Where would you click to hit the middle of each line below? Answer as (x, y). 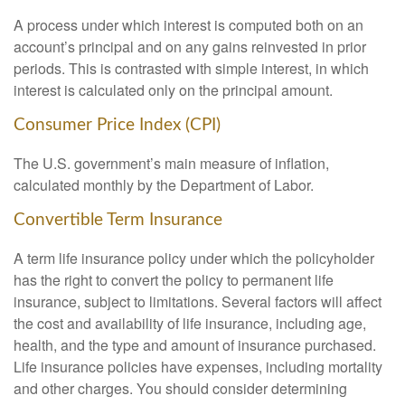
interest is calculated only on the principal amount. (173, 90)
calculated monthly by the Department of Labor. (164, 184)
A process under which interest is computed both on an (188, 25)
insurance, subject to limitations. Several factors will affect (198, 301)
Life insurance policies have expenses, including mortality (198, 366)
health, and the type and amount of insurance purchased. (195, 344)
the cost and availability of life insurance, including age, (190, 323)
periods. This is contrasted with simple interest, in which (191, 69)
